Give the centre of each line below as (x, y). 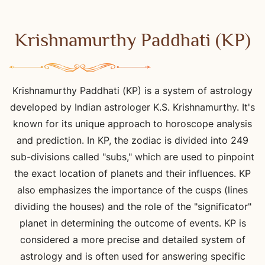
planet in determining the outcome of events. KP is (132, 223)
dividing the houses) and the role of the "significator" (132, 206)
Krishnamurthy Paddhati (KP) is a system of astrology (132, 90)
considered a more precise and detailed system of (132, 239)
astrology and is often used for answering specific (132, 256)
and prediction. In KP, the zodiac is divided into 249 (132, 140)
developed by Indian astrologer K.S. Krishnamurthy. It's (132, 107)
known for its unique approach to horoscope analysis (132, 123)
